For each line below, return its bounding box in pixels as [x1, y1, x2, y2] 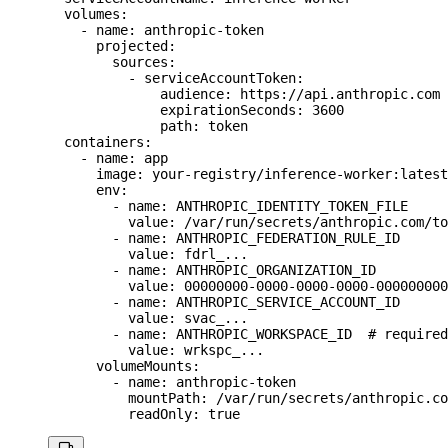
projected [48, 38, 168, 55]
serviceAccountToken [144, 70, 296, 87]
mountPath [48, 390, 200, 407]
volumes [48, 6, 120, 23]
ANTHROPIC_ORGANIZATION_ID [176, 262, 376, 279]
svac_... [184, 310, 248, 327]
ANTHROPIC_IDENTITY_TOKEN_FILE [176, 198, 408, 215]
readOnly [48, 406, 192, 423]
